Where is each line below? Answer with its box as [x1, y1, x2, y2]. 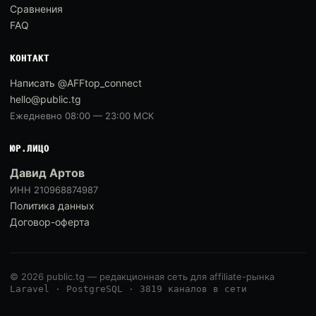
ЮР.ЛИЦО [10, 144, 49, 154]
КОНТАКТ [10, 54, 49, 63]
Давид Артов [10, 166, 85, 180]
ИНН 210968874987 [10, 184, 98, 195]
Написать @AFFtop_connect [10, 77, 142, 89]
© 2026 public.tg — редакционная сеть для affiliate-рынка [10, 271, 274, 282]
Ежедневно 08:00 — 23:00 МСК [10, 110, 154, 121]
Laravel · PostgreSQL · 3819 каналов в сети [10, 284, 247, 294]
